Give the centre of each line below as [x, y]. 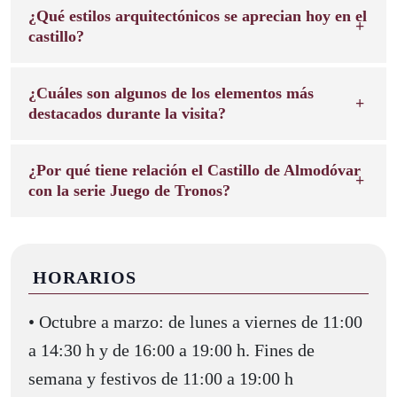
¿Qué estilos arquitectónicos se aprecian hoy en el [198, 16]
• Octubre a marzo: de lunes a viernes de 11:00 [195, 321]
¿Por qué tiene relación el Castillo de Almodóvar [195, 170]
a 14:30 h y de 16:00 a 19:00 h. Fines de [171, 350]
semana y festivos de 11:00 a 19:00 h [161, 378]
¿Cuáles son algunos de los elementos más [171, 93]
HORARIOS [85, 277]
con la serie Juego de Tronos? [129, 190]
